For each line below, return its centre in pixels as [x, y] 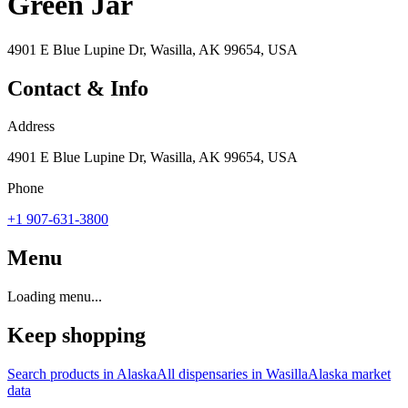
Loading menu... [55, 297]
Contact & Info [78, 88]
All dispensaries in [211, 374]
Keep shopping [76, 336]
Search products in [62, 374]
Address [31, 127]
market [369, 374]
